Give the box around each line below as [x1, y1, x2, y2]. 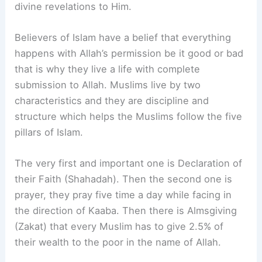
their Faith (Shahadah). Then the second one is [15, 173, 233, 185]
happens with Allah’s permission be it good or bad [15, 47, 244, 59]
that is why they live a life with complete [15, 63, 201, 75]
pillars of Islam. [15, 126, 84, 138]
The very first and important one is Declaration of [15, 157, 243, 170]
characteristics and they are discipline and [15, 94, 209, 106]
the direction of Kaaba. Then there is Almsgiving [15, 205, 237, 217]
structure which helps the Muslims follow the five [15, 110, 243, 122]
